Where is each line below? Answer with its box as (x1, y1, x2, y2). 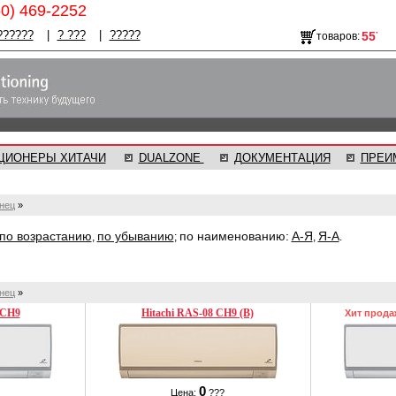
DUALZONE (138, 151, 204, 164)
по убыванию (96, 229, 174, 243)
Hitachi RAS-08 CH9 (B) (141, 307, 254, 319)
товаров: (316, 30, 360, 42)
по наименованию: (179, 229, 289, 243)
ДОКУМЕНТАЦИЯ (233, 151, 331, 164)
